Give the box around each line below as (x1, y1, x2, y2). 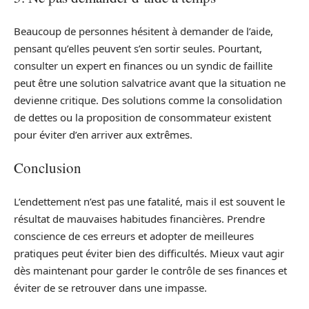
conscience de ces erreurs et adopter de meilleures (14, 228, 254, 243)
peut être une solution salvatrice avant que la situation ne (14, 75, 286, 90)
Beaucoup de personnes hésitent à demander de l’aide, (14, 23, 273, 38)
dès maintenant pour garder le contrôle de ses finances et (14, 263, 287, 277)
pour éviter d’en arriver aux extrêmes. (14, 127, 192, 141)
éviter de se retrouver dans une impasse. (14, 280, 207, 295)
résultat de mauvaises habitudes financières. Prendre (14, 211, 265, 226)
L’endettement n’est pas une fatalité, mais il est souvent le (14, 194, 285, 208)
